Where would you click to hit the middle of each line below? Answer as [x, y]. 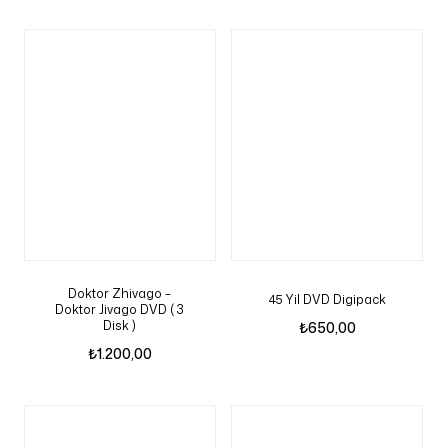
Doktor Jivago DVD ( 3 [120, 309]
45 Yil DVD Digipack [327, 299]
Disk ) [120, 325]
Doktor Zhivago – [120, 293]
